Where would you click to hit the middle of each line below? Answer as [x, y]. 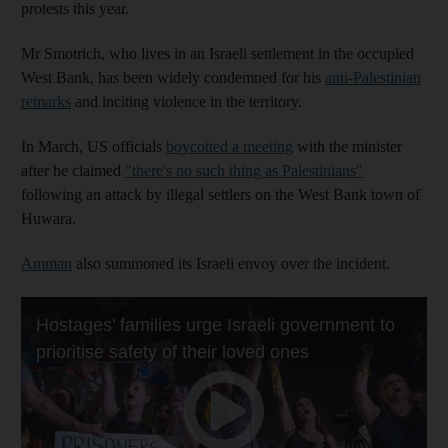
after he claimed [73, 170]
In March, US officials [93, 146]
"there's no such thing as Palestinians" [244, 170]
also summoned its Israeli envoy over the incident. [231, 263]
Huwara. [48, 218]
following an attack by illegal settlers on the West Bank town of [220, 194]
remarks [46, 101]
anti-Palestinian [373, 77]
